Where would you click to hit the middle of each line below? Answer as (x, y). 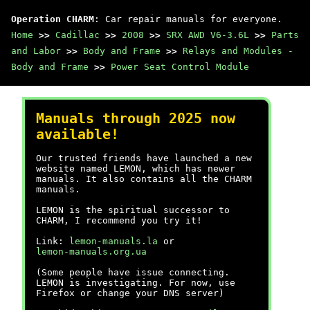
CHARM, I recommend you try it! (119, 220)
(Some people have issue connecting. (133, 272)
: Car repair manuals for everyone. (188, 19)
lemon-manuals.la (113, 241)
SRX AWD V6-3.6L (208, 35)
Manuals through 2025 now (136, 119)
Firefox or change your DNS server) (130, 293)
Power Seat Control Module (180, 67)
